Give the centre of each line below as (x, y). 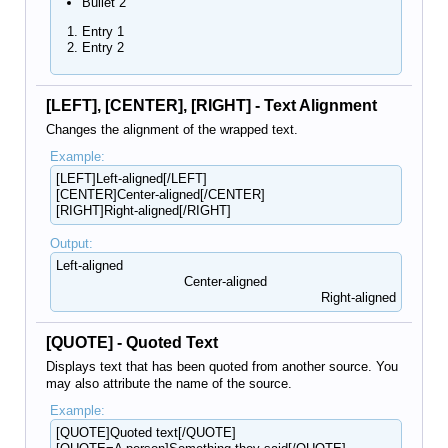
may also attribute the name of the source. (169, 383)
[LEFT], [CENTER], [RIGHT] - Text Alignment (211, 105)
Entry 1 (102, 31)
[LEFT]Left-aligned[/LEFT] (131, 178)
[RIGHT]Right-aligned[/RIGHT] (143, 210)
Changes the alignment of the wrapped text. (172, 129)
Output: (71, 243)
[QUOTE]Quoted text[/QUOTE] (145, 432)
